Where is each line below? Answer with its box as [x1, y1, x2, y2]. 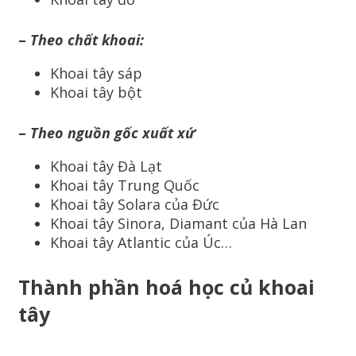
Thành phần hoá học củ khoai [18, 273, 315, 301]
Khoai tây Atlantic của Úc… [50, 233, 232, 253]
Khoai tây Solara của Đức [50, 195, 219, 215]
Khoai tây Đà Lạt [50, 157, 162, 176]
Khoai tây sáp [50, 64, 142, 83]
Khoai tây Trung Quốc [50, 176, 199, 195]
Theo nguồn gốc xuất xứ [26, 123, 195, 143]
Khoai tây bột [50, 83, 142, 103]
